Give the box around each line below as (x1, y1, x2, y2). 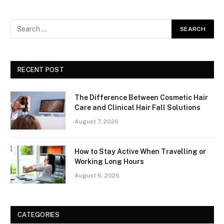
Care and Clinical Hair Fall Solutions (74, 103, 200, 112)
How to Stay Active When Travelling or (74, 147, 206, 156)
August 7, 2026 (74, 118, 118, 125)
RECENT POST (17, 66, 64, 74)
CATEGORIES (17, 211, 60, 219)
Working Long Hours (74, 157, 144, 166)
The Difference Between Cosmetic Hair (74, 93, 208, 102)
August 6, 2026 (74, 172, 119, 179)
